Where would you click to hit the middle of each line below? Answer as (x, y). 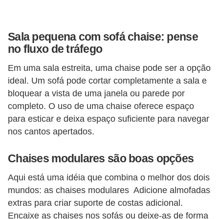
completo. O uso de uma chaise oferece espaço (101, 106)
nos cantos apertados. (51, 131)
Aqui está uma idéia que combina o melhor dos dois (109, 177)
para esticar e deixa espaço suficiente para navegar (109, 119)
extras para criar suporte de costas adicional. (95, 203)
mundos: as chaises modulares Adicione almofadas (109, 190)
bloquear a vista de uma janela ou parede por (96, 93)
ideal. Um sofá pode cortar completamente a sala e (107, 80)
